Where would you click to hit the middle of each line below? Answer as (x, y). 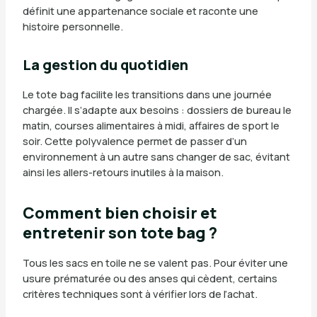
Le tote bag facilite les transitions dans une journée (147, 94)
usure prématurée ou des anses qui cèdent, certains (150, 278)
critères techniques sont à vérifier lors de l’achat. (140, 293)
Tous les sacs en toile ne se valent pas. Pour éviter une (155, 262)
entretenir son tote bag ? (120, 233)
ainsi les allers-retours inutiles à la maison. (123, 172)
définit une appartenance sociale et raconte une (140, 11)
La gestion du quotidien (105, 65)
